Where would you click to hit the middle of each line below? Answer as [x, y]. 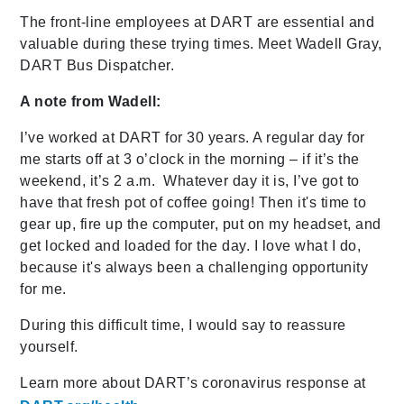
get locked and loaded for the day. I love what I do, [191, 246]
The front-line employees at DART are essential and [197, 23]
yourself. [49, 347]
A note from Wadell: [91, 102]
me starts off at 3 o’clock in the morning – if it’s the [190, 160]
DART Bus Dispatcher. [97, 66]
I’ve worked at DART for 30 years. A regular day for [193, 138]
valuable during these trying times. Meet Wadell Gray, [201, 44]
